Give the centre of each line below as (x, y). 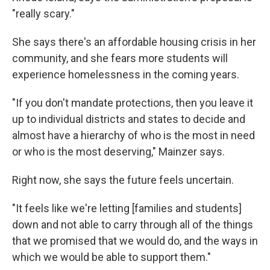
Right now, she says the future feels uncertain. (123, 180)
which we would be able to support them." (111, 257)
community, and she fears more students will (120, 58)
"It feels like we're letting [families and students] (127, 208)
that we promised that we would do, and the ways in (135, 241)
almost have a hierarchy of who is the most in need (133, 135)
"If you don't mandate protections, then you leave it (133, 103)
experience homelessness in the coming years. (126, 74)
